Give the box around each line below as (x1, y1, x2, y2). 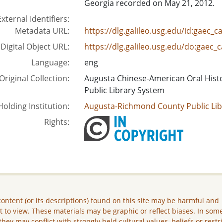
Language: (31, 57, 69, 68)
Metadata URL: (14, 25, 69, 36)
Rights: (44, 116, 69, 127)
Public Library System (84, 85, 165, 96)
